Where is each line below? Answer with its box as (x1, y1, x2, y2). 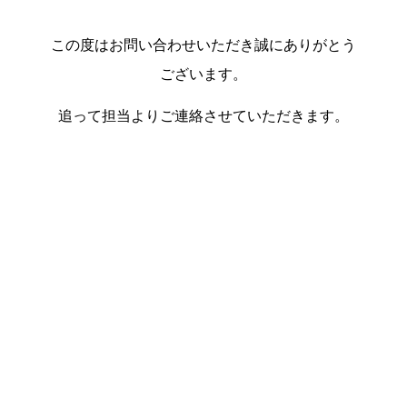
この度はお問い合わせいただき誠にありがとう (51, 35, 356, 54)
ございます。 (160, 64, 247, 83)
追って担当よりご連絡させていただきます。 (58, 106, 349, 125)
